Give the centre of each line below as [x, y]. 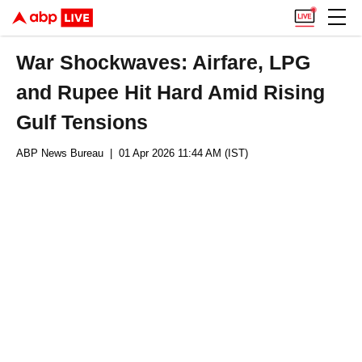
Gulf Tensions [82, 122]
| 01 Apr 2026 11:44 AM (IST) [176, 153]
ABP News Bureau [60, 153]
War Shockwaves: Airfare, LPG [164, 62]
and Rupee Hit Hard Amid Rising [171, 92]
